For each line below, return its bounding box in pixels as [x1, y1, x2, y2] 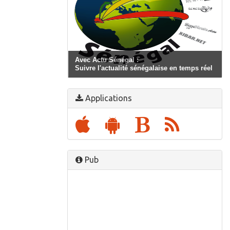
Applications [83, 93, 132, 103]
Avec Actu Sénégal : [75, 56, 139, 64]
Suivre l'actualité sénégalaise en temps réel [75, 64, 213, 72]
